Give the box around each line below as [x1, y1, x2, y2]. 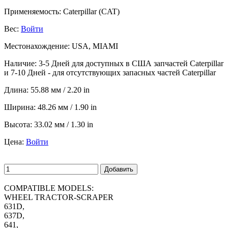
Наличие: [4, 59, 37, 68]
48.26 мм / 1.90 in [38, 102, 97, 111]
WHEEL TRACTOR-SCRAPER [4, 192, 113, 202]
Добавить [104, 165, 133, 173]
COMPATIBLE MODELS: [4, 183, 94, 192]
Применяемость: [4, 7, 61, 16]
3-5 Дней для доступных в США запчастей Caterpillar [37, 59, 223, 68]
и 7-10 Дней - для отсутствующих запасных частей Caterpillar [4, 68, 216, 77]
